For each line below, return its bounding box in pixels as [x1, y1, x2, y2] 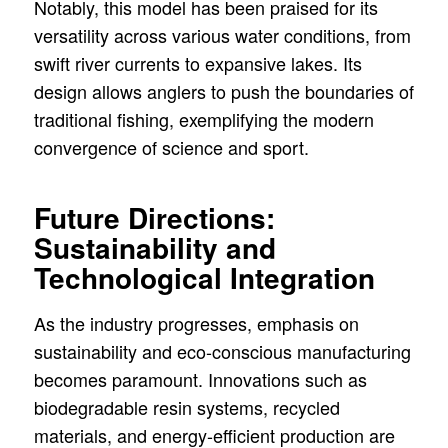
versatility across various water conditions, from [33, 22, 411, 49]
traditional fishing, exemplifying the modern [33, 106, 374, 133]
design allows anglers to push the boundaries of [33, 78, 414, 105]
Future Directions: [33, 197, 275, 239]
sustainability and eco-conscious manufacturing [33, 337, 411, 364]
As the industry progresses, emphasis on [33, 309, 359, 336]
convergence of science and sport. [33, 134, 309, 161]
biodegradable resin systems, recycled [33, 393, 340, 420]
